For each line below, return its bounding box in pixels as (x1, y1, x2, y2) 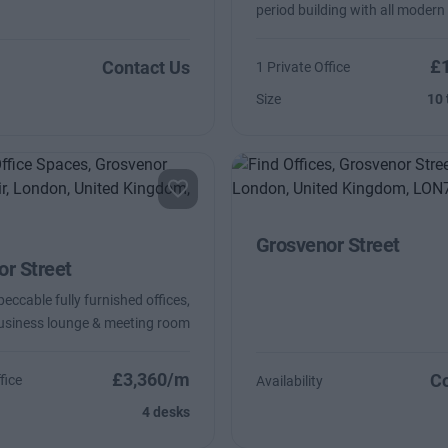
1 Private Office (255, 59, 350, 75)
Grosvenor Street (255, 233, 400, 257)
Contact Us (101, 57, 190, 78)
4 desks (141, 404, 190, 420)
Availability (255, 373, 323, 389)
